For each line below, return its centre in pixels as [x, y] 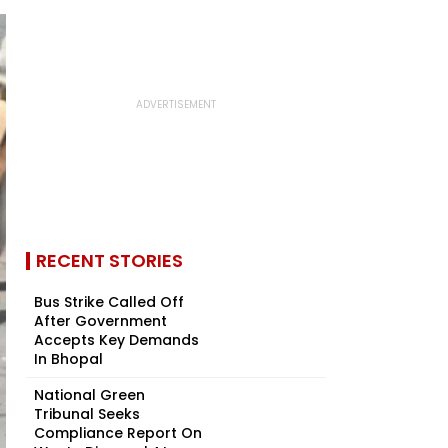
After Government [100, 321]
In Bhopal [68, 359]
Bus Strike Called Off [109, 302]
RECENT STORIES [109, 260]
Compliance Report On [118, 433]
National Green [89, 395]
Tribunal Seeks [87, 414]
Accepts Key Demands [116, 340]
